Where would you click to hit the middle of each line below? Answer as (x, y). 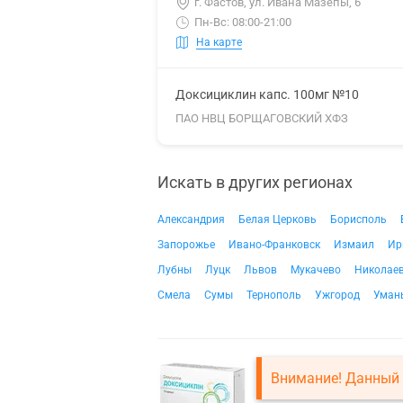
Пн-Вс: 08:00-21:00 (243, 22)
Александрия (191, 219)
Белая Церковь (278, 219)
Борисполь (358, 219)
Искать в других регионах (255, 182)
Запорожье (186, 245)
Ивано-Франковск (274, 245)
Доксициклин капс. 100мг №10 (267, 94)
